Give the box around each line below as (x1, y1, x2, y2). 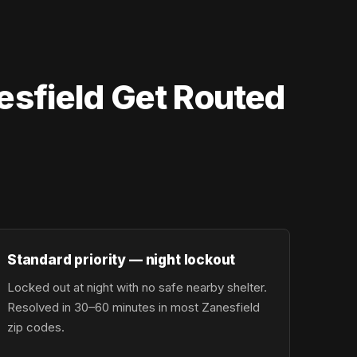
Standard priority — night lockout (7, 251, 236, 268)
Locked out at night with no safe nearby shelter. (7, 280, 267, 295)
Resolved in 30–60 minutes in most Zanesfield (7, 300, 260, 315)
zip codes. (7, 320, 65, 335)
